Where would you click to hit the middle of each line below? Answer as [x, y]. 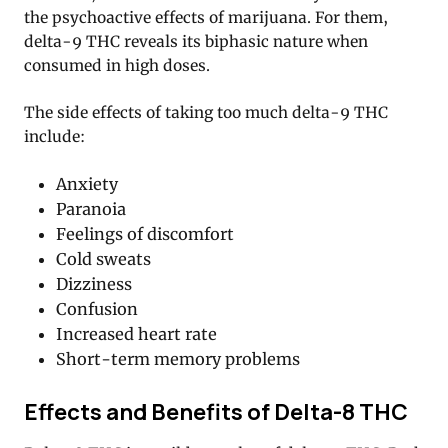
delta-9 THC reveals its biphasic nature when [196, 42]
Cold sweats [104, 259]
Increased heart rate [137, 334]
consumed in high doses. [117, 66]
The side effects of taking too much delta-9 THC [206, 113]
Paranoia [91, 209]
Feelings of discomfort [145, 234]
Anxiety [87, 184]
